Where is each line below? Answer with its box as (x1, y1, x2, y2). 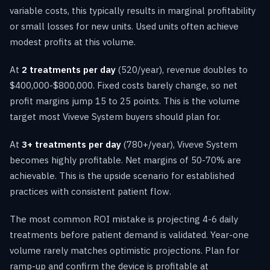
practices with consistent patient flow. (10, 185, 171, 197)
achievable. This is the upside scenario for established (10, 169, 234, 181)
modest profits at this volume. (10, 36, 136, 48)
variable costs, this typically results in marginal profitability (10, 4, 256, 16)
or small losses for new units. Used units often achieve (10, 20, 239, 32)
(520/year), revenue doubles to (116, 63, 248, 75)
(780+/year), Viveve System (121, 138, 237, 150)
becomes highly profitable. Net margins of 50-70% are (10, 154, 241, 166)
